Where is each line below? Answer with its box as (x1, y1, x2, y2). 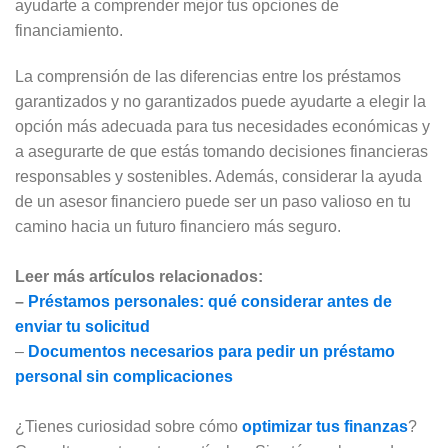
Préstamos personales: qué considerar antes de (28, 292, 392, 310)
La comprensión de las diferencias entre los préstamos (15, 67, 401, 85)
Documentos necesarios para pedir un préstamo (28, 342, 395, 360)
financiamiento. (15, 21, 123, 39)
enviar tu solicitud (15, 317, 150, 335)
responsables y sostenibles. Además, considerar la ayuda (15, 167, 422, 185)
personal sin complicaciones (15, 367, 233, 385)
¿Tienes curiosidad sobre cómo (15, 417, 242, 435)
